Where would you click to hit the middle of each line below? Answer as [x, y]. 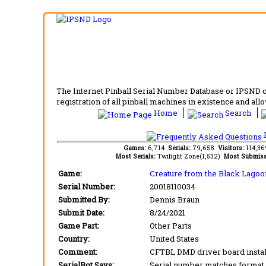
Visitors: [232, 148]
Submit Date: [81, 212]
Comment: [78, 251]
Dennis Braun [175, 199]
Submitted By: [84, 199]
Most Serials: [136, 156]
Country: [74, 238]
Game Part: [79, 225]
